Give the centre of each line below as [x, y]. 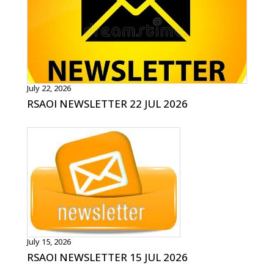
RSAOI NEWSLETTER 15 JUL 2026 [108, 257]
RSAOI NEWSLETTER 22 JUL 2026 [108, 103]
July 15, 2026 [49, 241]
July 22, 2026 [49, 88]
